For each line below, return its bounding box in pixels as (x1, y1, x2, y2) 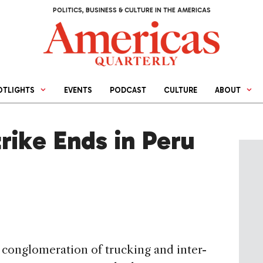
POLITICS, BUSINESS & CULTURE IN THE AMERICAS (52, 6, 211, 14)
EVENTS (64, 86, 93, 95)
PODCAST (110, 86, 147, 95)
